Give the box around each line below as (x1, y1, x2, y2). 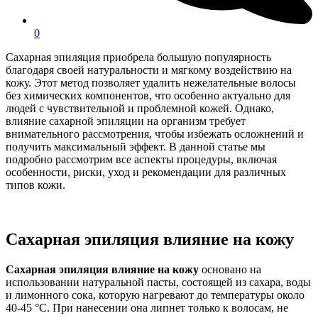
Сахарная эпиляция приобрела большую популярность (6, 51, 271, 64)
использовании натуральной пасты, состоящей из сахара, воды (6, 276, 311, 289)
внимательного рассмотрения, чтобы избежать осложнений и (6, 128, 304, 141)
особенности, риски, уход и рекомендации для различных (6, 166, 286, 179)
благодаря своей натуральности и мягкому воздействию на (6, 64, 292, 77)
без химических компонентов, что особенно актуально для (6, 89, 290, 102)
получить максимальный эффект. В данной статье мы (6, 141, 265, 153)
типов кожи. (6, 179, 65, 192)
